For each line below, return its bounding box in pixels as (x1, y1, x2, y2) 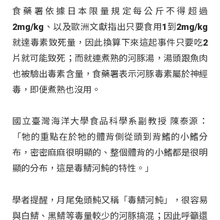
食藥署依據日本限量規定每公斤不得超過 (12, 6, 208, 17)
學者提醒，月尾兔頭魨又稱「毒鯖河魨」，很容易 (12, 194, 208, 205)
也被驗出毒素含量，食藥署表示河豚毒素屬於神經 (12, 69, 208, 80)
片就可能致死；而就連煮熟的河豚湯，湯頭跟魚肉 (12, 53, 208, 64)
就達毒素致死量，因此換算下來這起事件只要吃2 (12, 37, 208, 48)
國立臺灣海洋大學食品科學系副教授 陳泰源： (12, 116, 208, 127)
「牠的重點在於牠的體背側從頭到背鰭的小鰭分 (12, 132, 208, 142)
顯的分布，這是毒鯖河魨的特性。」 (12, 163, 154, 174)
